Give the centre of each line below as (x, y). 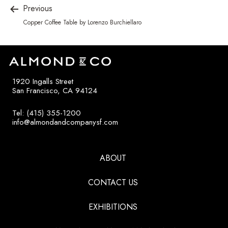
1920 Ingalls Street (43, 81)
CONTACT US (113, 182)
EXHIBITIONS (113, 207)
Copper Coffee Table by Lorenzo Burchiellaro (82, 22)
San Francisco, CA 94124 (55, 90)
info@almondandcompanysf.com (65, 122)
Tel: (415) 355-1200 (47, 113)
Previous (36, 8)
